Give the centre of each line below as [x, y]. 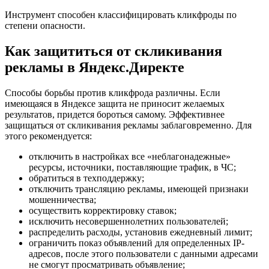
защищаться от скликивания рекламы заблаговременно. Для [128, 125]
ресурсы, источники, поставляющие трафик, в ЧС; [132, 167]
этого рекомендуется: [48, 136]
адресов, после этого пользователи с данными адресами [144, 253]
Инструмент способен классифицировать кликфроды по [121, 14]
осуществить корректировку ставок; [103, 210]
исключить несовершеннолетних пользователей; [128, 221]
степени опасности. [45, 25]
